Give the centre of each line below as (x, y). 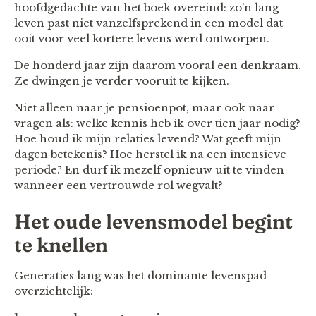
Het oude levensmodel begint (153, 221)
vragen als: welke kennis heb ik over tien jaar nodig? (157, 123)
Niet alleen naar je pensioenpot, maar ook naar (144, 107)
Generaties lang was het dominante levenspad (140, 275)
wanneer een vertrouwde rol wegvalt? (119, 185)
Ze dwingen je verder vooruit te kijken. (122, 80)
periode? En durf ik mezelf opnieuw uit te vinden (149, 169)
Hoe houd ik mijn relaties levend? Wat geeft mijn (148, 138)
